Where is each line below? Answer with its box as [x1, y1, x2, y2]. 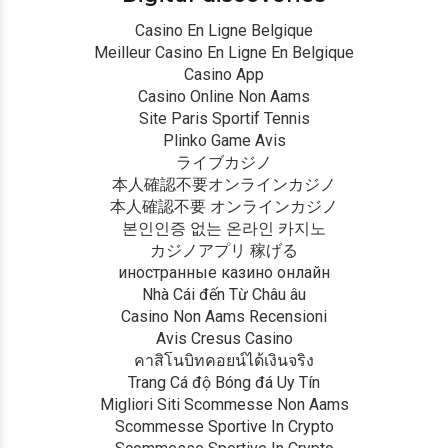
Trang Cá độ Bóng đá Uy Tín [128, 373, 320, 393]
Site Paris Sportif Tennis [138, 109, 310, 129]
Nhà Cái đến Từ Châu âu [142, 285, 306, 305]
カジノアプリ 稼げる [150, 241, 298, 261]
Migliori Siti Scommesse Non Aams [99, 395, 349, 415]
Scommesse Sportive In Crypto [114, 417, 334, 437]
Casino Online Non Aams [138, 87, 310, 107]
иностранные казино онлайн [118, 263, 330, 283]
